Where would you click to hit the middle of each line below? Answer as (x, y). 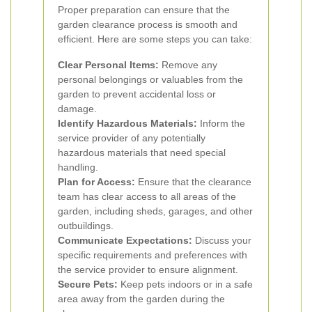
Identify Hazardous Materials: (127, 123)
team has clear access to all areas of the (147, 196)
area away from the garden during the (141, 299)
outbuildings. (86, 226)
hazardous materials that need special (142, 153)
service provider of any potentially (132, 138)
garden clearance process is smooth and (148, 24)
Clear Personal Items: (108, 65)
